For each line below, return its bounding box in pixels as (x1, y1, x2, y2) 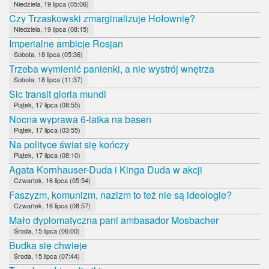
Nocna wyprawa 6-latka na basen (9, 112, 151, 126)
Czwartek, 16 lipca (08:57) (14, 200, 91, 210)
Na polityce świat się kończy (9, 137, 129, 151)
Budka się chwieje (9, 238, 87, 252)
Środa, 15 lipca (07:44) (14, 250, 80, 261)
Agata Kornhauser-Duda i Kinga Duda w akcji (9, 162, 202, 177)
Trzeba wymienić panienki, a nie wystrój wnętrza (9, 61, 214, 76)
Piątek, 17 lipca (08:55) (14, 99, 80, 109)
